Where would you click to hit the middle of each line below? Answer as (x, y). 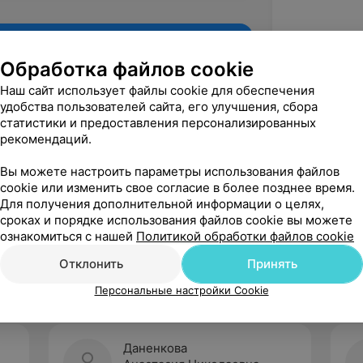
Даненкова (155, 348)
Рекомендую (182, 210)
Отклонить (91, 264)
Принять (272, 264)
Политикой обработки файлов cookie (245, 236)
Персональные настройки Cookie (181, 290)
